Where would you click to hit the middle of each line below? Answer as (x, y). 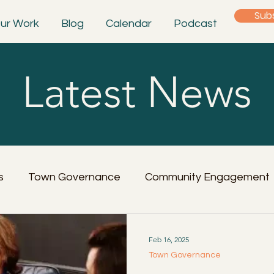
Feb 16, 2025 (169, 239)
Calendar (128, 24)
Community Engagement (207, 177)
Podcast (195, 24)
